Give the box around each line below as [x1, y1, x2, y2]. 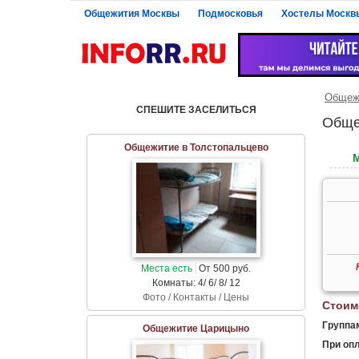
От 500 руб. [196, 262, 251, 274]
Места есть [141, 262, 192, 274]
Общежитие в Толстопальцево [123, 142, 268, 153]
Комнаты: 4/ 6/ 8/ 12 [151, 276, 240, 288]
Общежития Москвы [84, 8, 179, 19]
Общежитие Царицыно [143, 322, 249, 334]
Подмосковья [198, 8, 263, 19]
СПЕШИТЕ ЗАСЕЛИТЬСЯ [135, 104, 256, 115]
